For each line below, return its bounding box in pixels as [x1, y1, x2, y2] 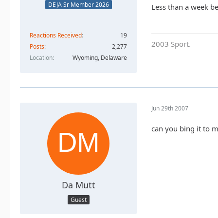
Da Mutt [61, 179, 95, 191]
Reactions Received [30, 31, 82, 40]
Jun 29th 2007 [151, 104, 188, 112]
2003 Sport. [151, 39, 191, 49]
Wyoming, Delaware [73, 54, 127, 62]
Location [30, 54, 53, 62]
